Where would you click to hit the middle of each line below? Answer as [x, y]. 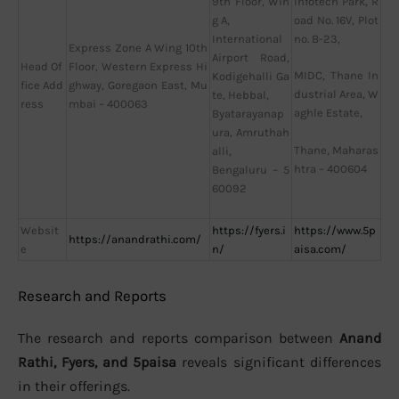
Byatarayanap [248, 113]
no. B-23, [317, 38]
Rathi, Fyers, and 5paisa [97, 362]
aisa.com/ [320, 248]
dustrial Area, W [336, 94]
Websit [40, 230]
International [247, 38]
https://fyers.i [249, 230]
